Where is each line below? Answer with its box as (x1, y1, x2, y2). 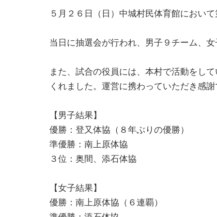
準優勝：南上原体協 (49, 139, 128, 149)
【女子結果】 (49, 183, 102, 193)
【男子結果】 (49, 110, 102, 120)
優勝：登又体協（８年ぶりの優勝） (49, 125, 189, 135)
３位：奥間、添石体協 (49, 154, 137, 164)
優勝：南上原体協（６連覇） (49, 198, 163, 207)
